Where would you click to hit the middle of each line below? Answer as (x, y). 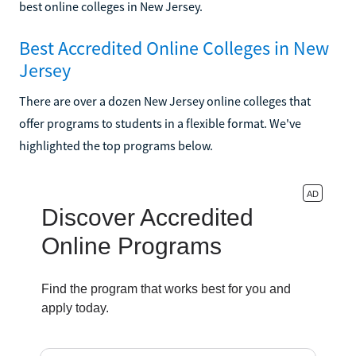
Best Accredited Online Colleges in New (174, 48)
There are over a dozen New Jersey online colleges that (165, 101)
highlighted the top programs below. (116, 145)
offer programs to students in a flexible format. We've (160, 123)
